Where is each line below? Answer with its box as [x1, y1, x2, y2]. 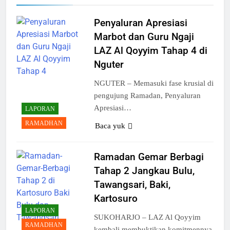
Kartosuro [93, 193, 138, 205]
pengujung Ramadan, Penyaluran [93, 91, 201, 100]
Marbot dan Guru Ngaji [93, 30, 194, 43]
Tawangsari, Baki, [93, 179, 170, 191]
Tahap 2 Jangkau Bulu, [93, 165, 195, 177]
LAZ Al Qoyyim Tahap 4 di [93, 44, 207, 56]
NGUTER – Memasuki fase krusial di [93, 79, 214, 87]
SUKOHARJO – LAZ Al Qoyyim [93, 213, 201, 222]
